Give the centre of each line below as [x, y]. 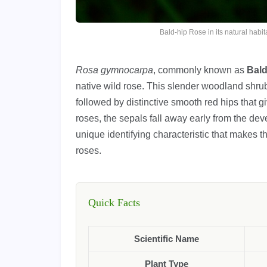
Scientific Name [167, 239]
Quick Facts [114, 203]
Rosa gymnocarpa [114, 70]
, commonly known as [200, 70]
